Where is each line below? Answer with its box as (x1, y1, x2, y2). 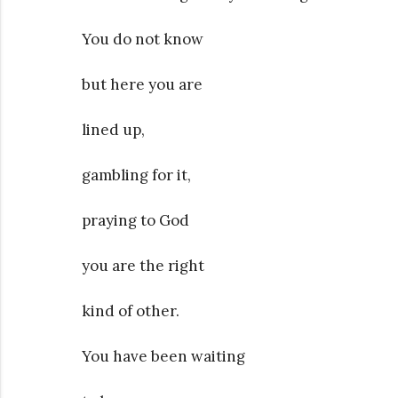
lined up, (82, 119, 145, 139)
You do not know (82, 28, 203, 49)
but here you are (82, 74, 203, 94)
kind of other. (82, 300, 179, 321)
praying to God (82, 210, 189, 230)
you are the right (82, 255, 204, 275)
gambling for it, (82, 164, 191, 185)
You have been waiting (82, 346, 245, 366)
